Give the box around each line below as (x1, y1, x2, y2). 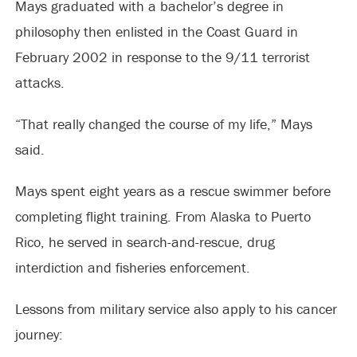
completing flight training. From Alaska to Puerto (14, 206, 311, 226)
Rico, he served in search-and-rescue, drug (14, 232, 275, 251)
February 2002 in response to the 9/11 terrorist (14, 47, 310, 66)
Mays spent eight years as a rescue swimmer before (14, 181, 331, 200)
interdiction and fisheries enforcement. (14, 257, 250, 277)
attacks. (14, 73, 65, 92)
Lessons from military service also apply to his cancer (14, 299, 337, 318)
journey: (14, 324, 63, 343)
